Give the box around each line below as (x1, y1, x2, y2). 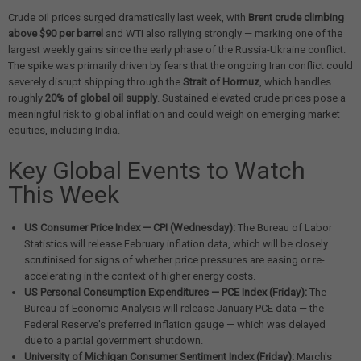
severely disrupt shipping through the (8, 76, 183, 89)
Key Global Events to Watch (8, 156, 305, 185)
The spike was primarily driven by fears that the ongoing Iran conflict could (8, 60, 353, 73)
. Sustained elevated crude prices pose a (157, 92, 346, 105)
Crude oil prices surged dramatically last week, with (8, 11, 248, 24)
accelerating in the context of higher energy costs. (24, 270, 255, 283)
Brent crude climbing (248, 11, 344, 24)
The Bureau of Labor (235, 222, 332, 234)
